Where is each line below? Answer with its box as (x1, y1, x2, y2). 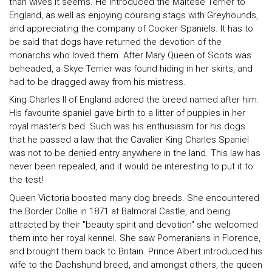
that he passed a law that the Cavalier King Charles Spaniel (9, 134, 249, 146)
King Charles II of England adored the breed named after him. (9, 94, 259, 106)
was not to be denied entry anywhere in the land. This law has (9, 148, 260, 159)
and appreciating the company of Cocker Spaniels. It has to (9, 22, 253, 34)
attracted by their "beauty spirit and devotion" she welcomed (9, 219, 258, 230)
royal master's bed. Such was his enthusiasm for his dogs (9, 121, 245, 132)
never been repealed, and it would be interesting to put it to (9, 161, 253, 172)
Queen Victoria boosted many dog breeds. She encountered (9, 192, 259, 203)
